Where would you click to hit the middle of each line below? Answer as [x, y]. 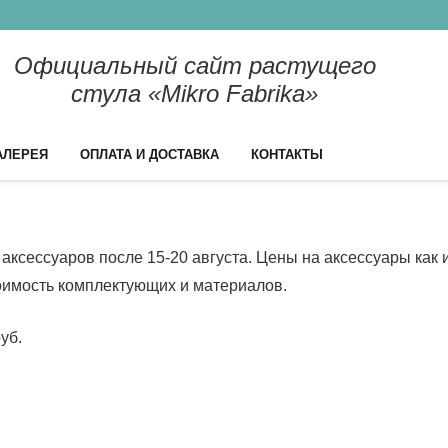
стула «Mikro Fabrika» [195, 93]
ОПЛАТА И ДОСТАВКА [149, 154]
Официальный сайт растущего [194, 65]
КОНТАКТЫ [287, 154]
